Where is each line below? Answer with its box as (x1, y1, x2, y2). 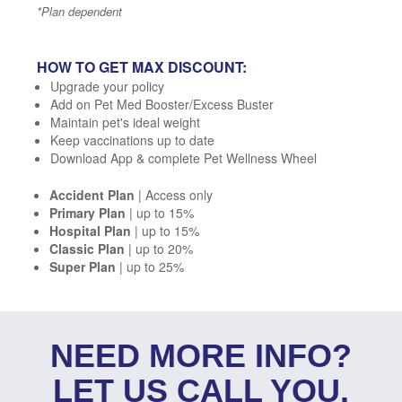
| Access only (135, 185, 213, 204)
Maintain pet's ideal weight (50, 112, 200, 131)
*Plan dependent (37, 2, 122, 20)
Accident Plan (49, 185, 135, 204)
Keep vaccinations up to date (50, 130, 214, 149)
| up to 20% (125, 239, 193, 258)
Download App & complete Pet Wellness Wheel (50, 148, 317, 167)
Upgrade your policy (50, 76, 164, 95)
